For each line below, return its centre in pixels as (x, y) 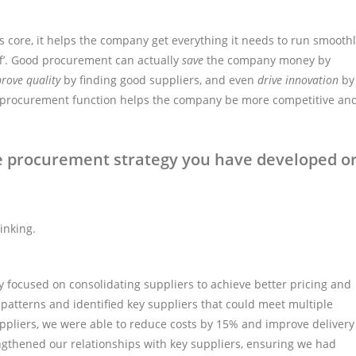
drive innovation (298, 79)
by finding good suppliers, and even (159, 79)
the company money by (267, 60)
